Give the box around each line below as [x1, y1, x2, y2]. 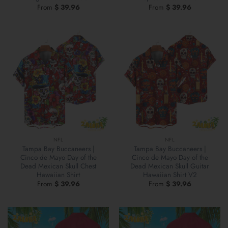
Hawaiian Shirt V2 [142, 169, 197, 180]
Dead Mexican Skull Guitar [130, 161, 209, 172]
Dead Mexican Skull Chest [20, 161, 96, 172]
